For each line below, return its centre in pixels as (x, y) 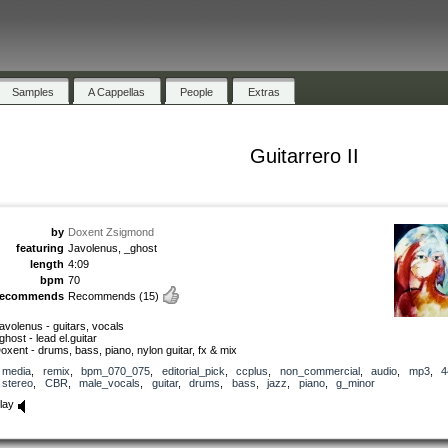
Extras (263, 91)
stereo (17, 382)
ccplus (252, 370)
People (197, 91)
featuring (40, 247)
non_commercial (319, 370)
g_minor (355, 382)
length (47, 263)
